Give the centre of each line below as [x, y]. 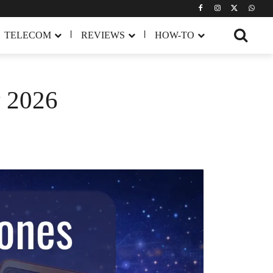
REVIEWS [103, 35]
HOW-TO [175, 35]
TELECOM [28, 35]
